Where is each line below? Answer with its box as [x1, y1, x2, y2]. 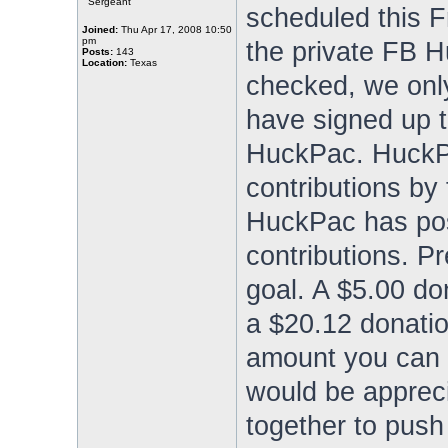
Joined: [81, 24, 118, 35]
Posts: [81, 46, 113, 57]
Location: [81, 57, 127, 68]
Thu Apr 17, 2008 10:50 [117, 24, 232, 35]
